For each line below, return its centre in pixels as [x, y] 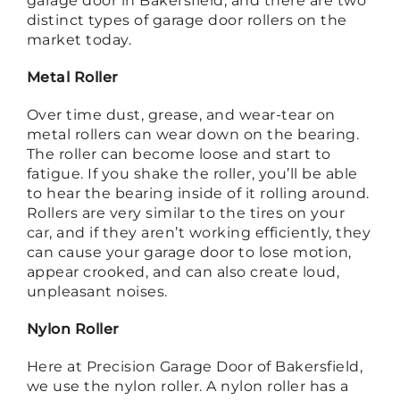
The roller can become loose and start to [179, 154]
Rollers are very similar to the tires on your [186, 212]
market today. [79, 39]
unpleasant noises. [97, 291]
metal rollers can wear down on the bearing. [193, 134]
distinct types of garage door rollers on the [187, 20]
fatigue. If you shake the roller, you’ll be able [192, 173]
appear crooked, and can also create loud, [183, 271]
